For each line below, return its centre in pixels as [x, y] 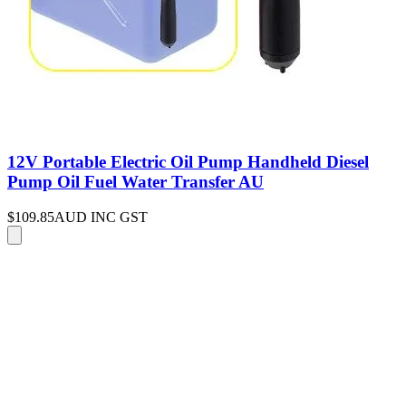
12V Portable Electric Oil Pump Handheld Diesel [188, 161]
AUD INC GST [101, 217]
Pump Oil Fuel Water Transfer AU [135, 181]
